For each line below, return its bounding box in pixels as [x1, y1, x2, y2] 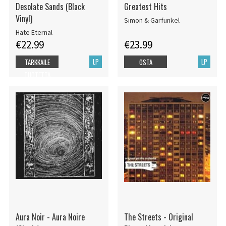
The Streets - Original [124, 211, 193, 223]
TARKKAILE [24, 57, 50, 67]
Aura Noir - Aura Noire [15, 211, 85, 223]
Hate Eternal [15, 28, 52, 37]
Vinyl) [15, 12, 32, 25]
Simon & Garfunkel [124, 16, 180, 25]
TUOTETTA [24, 70, 50, 80]
